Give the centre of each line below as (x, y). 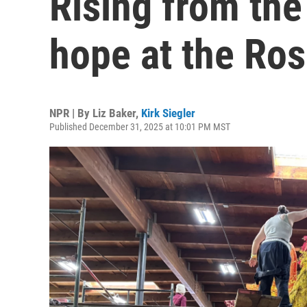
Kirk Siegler (168, 113)
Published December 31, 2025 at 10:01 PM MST (140, 127)
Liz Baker (114, 113)
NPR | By (71, 113)
